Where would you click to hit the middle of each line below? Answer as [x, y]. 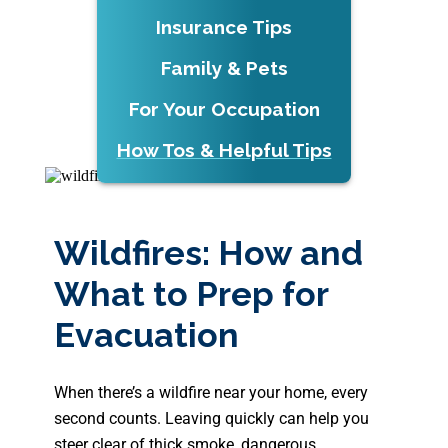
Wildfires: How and [209, 253]
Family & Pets [224, 68]
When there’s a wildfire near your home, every [211, 392]
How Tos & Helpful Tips [224, 150]
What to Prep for [191, 294]
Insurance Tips [224, 27]
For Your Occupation [224, 109]
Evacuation [147, 335]
